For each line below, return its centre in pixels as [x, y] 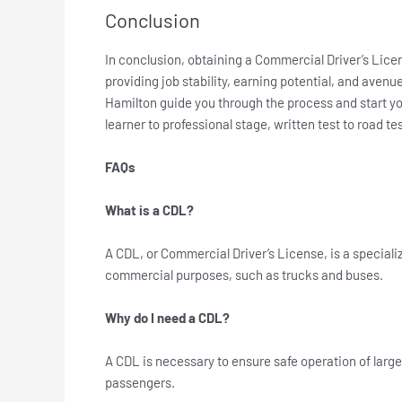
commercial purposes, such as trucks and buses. [244, 275]
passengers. [140, 383]
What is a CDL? [149, 210]
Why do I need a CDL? [167, 318]
